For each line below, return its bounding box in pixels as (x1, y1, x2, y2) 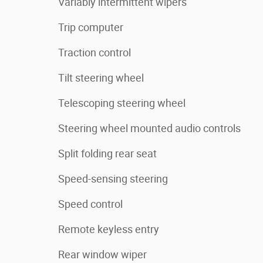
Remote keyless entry (58, 223, 159, 235)
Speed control (58, 198, 123, 210)
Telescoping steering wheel (58, 97, 186, 109)
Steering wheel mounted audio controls (58, 122, 241, 134)
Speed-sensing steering (58, 173, 168, 185)
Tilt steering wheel (58, 72, 144, 84)
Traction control (58, 46, 131, 59)
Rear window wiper (58, 248, 147, 261)
